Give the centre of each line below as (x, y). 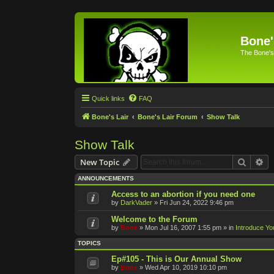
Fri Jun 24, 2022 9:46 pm (197, 202)
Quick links (108, 98)
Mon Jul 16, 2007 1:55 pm (183, 227)
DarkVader (136, 202)
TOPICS (89, 243)
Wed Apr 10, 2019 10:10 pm (186, 267)
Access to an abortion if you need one (183, 194)
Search (259, 161)
